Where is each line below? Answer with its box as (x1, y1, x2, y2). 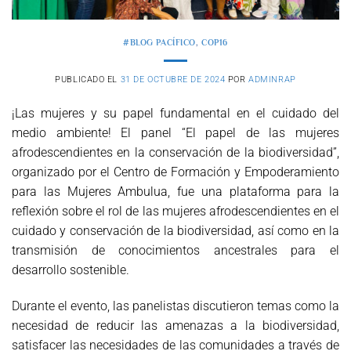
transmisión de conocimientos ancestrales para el (12, 243, 339, 259)
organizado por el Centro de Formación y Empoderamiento (12, 165, 339, 180)
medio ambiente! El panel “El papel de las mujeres (12, 125, 339, 141)
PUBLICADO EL (55, 74, 121, 85)
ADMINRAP (248, 74, 296, 85)
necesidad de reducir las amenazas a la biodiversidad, (12, 318, 339, 334)
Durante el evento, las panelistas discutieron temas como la (12, 299, 339, 314)
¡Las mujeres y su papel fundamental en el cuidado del (12, 106, 339, 121)
